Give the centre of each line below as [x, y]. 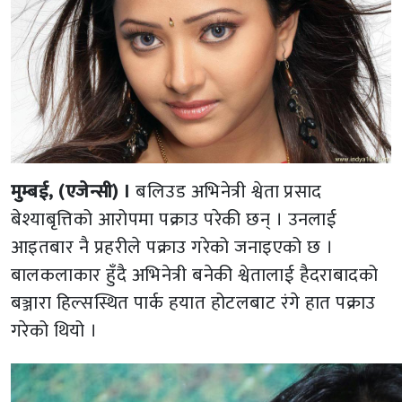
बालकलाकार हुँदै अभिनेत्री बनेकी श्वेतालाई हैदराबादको [195, 275]
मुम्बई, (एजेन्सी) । [71, 192]
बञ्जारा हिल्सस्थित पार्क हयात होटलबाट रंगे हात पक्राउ [193, 303]
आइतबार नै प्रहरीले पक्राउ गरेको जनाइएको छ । [172, 247]
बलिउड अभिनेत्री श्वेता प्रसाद [226, 192]
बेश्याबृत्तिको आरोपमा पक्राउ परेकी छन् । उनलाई [174, 219]
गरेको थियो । [54, 331]
